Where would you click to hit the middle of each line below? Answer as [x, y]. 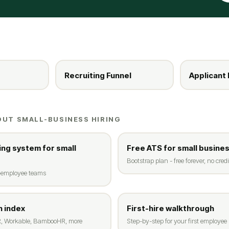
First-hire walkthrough [170, 208]
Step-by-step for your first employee [177, 221]
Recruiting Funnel [98, 75]
